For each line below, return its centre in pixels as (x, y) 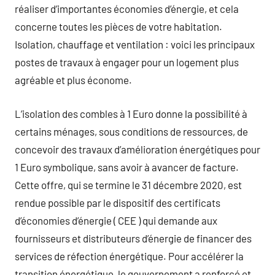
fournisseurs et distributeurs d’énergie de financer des (133, 238)
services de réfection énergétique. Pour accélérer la (129, 256)
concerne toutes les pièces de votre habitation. (118, 26)
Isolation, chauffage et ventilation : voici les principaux (135, 44)
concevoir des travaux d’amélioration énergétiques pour (137, 149)
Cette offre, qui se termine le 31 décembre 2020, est (128, 184)
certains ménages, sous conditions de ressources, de (131, 131)
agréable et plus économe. (73, 80)
